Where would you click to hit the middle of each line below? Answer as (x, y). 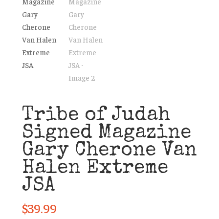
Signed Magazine (106, 134)
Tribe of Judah (96, 116)
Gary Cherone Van (109, 151)
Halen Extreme (95, 169)
